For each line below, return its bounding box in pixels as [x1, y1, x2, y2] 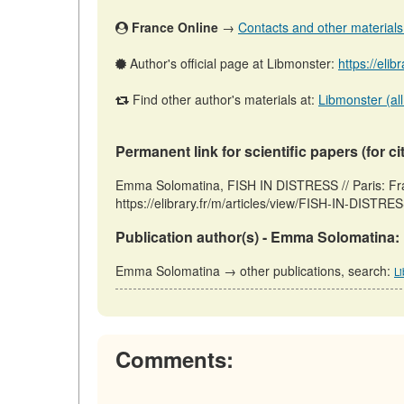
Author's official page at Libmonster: [126, 54, 338, 72]
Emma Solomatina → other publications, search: [115, 262, 394, 280]
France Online [132, 18, 218, 36]
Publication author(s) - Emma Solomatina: [115, 226, 399, 247]
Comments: [115, 344, 234, 374]
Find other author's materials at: [129, 90, 318, 108]
